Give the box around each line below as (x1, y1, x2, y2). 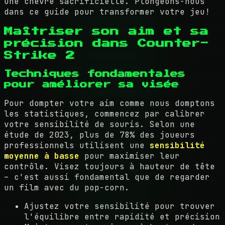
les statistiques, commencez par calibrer (4, 108, 205, 119)
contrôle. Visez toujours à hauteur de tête (4, 161, 215, 172)
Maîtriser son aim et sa (4, 26, 208, 36)
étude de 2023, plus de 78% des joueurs (4, 130, 195, 140)
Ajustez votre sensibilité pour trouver (24, 201, 215, 211)
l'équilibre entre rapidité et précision (24, 211, 220, 222)
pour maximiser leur (79, 151, 180, 161)
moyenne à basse (4, 151, 79, 161)
